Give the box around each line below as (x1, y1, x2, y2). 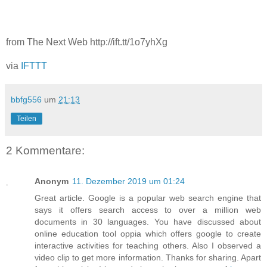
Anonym (35, 176, 69, 187)
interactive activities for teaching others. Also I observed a (35, 241, 261, 251)
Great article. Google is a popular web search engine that (35, 193, 261, 203)
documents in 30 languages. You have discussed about (35, 217, 261, 227)
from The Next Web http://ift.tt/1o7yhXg (6, 36, 167, 47)
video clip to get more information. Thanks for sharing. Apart (35, 253, 261, 263)
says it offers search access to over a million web (35, 205, 261, 215)
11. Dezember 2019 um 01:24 (72, 176, 185, 187)
